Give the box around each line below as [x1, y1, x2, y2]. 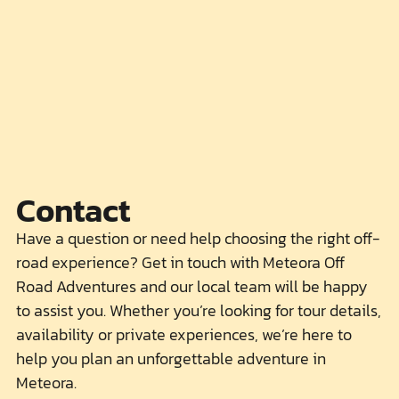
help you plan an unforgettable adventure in [16, 346, 326, 370]
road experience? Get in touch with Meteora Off [16, 250, 345, 274]
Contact [16, 186, 130, 234]
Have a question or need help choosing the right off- [16, 226, 380, 250]
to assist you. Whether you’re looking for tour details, [16, 298, 381, 322]
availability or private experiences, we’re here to [16, 322, 352, 346]
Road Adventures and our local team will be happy [16, 274, 368, 298]
